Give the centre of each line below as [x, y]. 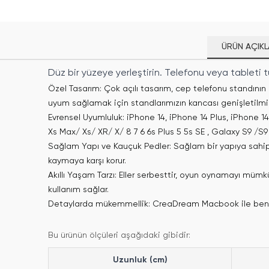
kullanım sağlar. [78, 190]
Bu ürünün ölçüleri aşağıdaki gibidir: [119, 235]
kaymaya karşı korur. [87, 161]
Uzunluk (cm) [140, 260]
